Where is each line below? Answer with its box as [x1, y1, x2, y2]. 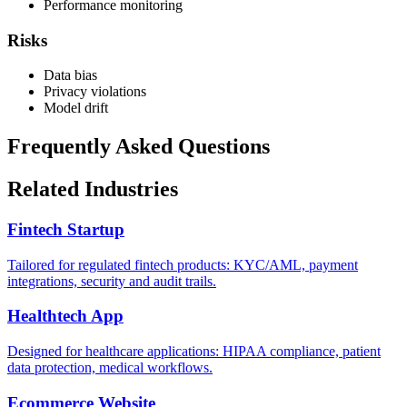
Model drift [44, 100, 108, 116]
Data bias [44, 67, 97, 84]
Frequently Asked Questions [7, 134, 270, 159]
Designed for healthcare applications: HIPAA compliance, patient [7, 343, 381, 360]
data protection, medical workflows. [7, 360, 213, 376]
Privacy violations [44, 84, 146, 100]
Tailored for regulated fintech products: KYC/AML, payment [7, 256, 358, 273]
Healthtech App [7, 306, 124, 326]
